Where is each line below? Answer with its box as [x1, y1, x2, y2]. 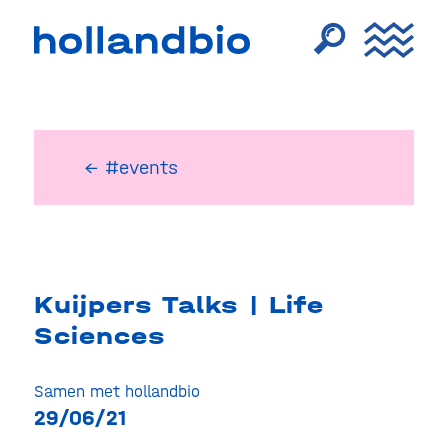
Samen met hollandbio [33, 381, 200, 401]
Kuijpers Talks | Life [33, 291, 324, 319]
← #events [83, 156, 178, 179]
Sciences [33, 322, 166, 350]
